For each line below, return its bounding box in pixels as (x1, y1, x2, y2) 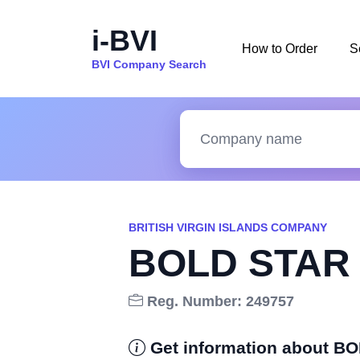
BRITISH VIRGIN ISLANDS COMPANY (129, 221, 327, 234)
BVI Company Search (92, 57, 207, 71)
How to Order (242, 41, 317, 55)
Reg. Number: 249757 (143, 293, 294, 309)
